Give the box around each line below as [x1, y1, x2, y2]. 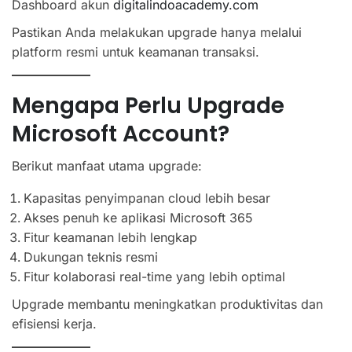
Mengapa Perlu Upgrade [12, 90, 284, 121]
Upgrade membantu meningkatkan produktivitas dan [12, 295, 323, 312]
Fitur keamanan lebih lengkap [24, 229, 197, 245]
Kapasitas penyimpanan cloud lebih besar [24, 189, 270, 206]
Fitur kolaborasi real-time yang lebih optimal [24, 268, 285, 284]
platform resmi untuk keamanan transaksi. [12, 43, 259, 60]
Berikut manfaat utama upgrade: [12, 157, 202, 174]
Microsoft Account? [12, 118, 229, 149]
